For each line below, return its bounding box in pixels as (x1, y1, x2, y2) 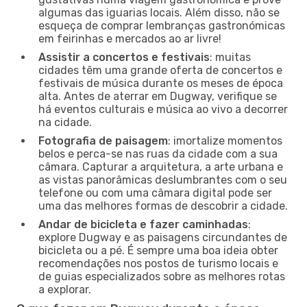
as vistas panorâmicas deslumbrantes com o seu (38, 173, 287, 186)
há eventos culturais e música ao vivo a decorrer (38, 102, 288, 116)
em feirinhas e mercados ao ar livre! (38, 32, 221, 45)
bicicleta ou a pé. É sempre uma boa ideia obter (38, 243, 278, 257)
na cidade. (38, 115, 92, 129)
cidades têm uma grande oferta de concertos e (38, 63, 282, 77)
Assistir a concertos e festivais (38, 50, 210, 64)
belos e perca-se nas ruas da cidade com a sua (38, 147, 278, 160)
